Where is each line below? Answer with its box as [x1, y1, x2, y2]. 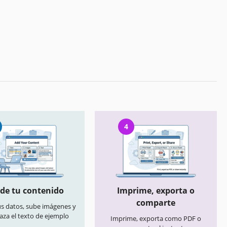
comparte [136, 197, 175, 209]
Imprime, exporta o [117, 185, 195, 197]
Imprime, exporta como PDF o [110, 214, 201, 223]
